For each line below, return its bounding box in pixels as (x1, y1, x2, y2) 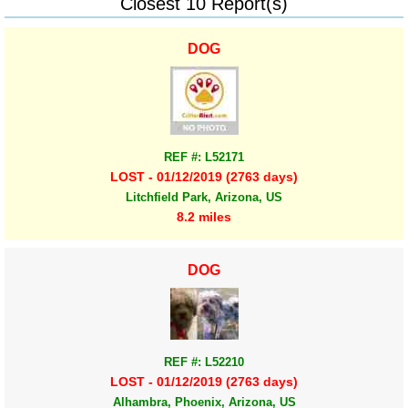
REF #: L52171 (164, 149, 244, 164)
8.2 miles (177, 209, 231, 225)
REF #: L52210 (164, 354, 244, 369)
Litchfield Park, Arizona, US (126, 190, 282, 205)
